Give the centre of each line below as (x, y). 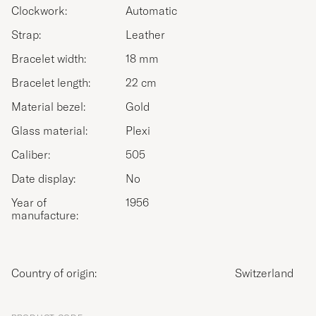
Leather (145, 35)
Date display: (43, 179)
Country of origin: (58, 273)
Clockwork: (39, 11)
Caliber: (31, 155)
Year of (29, 203)
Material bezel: (48, 107)
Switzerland (264, 273)
